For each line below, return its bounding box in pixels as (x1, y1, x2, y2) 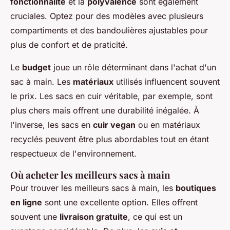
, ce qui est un (128, 212, 182, 222)
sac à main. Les (10, 76, 73, 87)
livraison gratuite (60, 212, 128, 222)
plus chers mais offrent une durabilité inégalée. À (10, 105, 199, 116)
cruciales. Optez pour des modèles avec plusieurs (10, 11, 203, 22)
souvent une (10, 212, 60, 222)
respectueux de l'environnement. (10, 148, 137, 159)
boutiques (176, 183, 216, 194)
